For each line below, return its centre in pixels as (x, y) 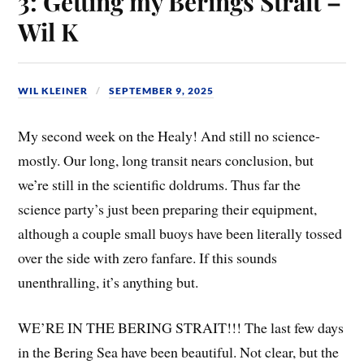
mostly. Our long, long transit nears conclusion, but (166, 160)
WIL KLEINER (53, 91)
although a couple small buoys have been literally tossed (180, 233)
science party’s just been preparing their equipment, (168, 208)
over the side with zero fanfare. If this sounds (148, 257)
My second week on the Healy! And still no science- (169, 135)
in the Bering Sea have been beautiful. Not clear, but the (179, 352)
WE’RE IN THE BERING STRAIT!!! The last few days (181, 328)
